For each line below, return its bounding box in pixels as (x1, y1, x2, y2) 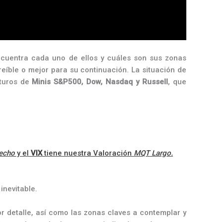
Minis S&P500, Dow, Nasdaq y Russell (32, 77, 168, 86)
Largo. (152, 149, 173, 158)
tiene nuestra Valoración (42, 149, 134, 158)
